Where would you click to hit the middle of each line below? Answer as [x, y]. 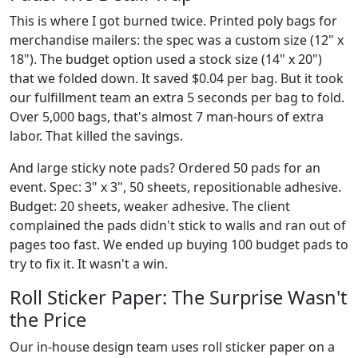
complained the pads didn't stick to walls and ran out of [178, 225]
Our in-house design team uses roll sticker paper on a [172, 346]
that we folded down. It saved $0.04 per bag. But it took [177, 78]
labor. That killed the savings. [96, 135]
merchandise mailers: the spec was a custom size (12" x [177, 40]
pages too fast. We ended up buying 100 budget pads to [179, 244]
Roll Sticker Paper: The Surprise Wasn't [178, 297]
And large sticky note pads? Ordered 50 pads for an [165, 167]
